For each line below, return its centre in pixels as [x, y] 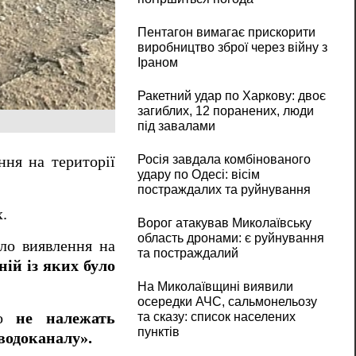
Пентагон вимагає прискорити [226, 33]
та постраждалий [188, 253]
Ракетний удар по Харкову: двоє [231, 96]
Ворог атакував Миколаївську [224, 223]
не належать [66, 318]
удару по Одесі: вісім [198, 175]
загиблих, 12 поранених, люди [225, 111]
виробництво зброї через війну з [232, 48]
